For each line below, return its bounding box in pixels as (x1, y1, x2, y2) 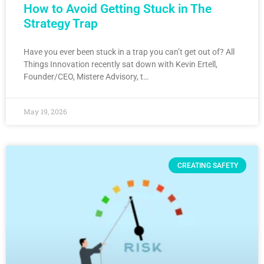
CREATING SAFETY (177, 161, 238, 170)
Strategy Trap (24, 16, 98, 31)
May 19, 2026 (24, 107, 67, 117)
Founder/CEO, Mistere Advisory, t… (24, 72, 148, 82)
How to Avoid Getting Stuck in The (24, 2, 212, 16)
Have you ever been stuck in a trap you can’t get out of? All (24, 47, 235, 57)
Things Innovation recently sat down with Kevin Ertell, (24, 60, 217, 70)
